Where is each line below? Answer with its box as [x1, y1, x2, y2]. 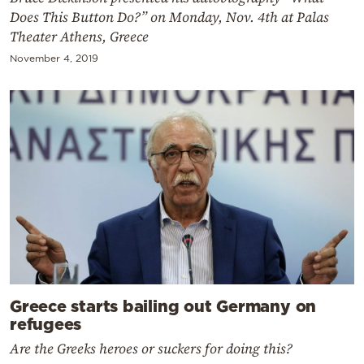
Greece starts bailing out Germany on [10, 296, 317, 314]
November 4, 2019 [10, 53, 98, 64]
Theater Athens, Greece [10, 27, 149, 47]
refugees [10, 314, 82, 332]
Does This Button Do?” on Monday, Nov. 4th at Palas [10, 7, 329, 28]
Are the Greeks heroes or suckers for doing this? [10, 338, 292, 358]
